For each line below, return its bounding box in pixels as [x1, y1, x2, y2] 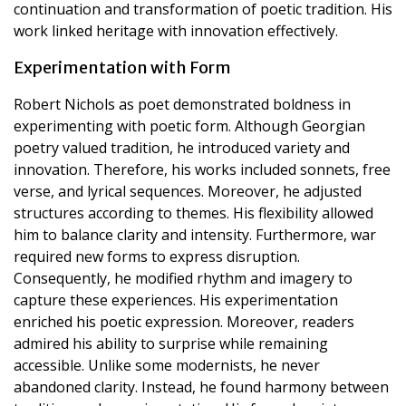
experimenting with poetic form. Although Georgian [14, 115, 365, 136]
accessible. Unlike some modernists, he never [14, 354, 320, 375]
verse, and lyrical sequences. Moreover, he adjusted [14, 180, 362, 201]
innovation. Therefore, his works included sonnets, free [14, 159, 391, 179]
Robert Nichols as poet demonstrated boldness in [14, 93, 351, 114]
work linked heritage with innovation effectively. [14, 20, 338, 41]
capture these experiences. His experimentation [14, 289, 338, 310]
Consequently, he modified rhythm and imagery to [14, 267, 353, 288]
